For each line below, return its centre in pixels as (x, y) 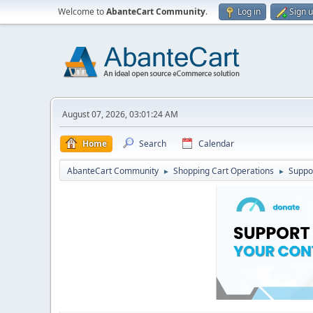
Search (153, 144)
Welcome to (82, 12)
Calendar (216, 144)
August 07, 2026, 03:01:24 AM (120, 114)
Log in (249, 12)
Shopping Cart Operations (224, 171)
